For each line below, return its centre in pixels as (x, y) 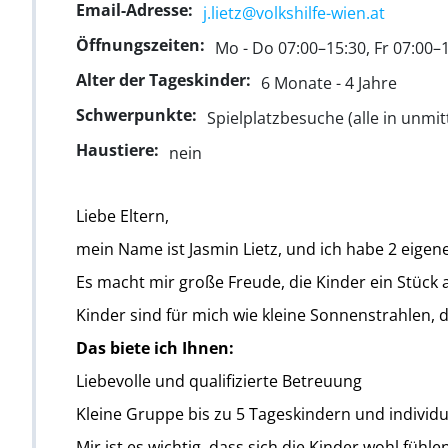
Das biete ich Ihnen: (155, 347)
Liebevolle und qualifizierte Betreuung (219, 380)
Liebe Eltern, (122, 215)
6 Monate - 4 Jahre (328, 82)
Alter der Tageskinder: (163, 79)
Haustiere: (117, 149)
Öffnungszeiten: (140, 44)
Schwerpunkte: (136, 114)
